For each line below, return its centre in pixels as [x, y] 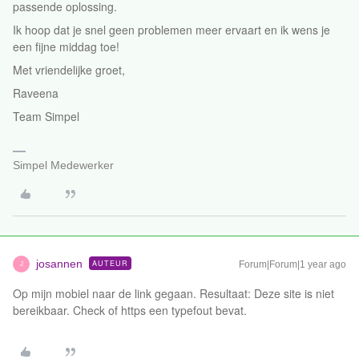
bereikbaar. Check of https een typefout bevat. [131, 310]
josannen [59, 264]
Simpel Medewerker [63, 165]
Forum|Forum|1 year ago [292, 264]
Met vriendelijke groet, [71, 70]
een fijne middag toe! [68, 46]
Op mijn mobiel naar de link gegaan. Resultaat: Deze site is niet [173, 293]
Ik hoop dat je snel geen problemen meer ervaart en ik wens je [171, 30]
